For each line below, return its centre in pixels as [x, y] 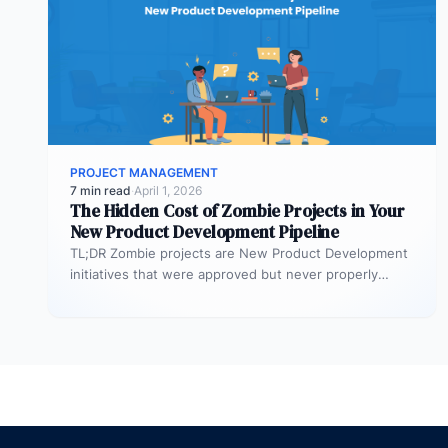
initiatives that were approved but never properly [224, 273]
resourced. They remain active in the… [190, 294]
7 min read [100, 190]
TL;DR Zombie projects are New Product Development [239, 252]
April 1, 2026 [168, 190]
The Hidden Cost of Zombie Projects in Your [237, 210]
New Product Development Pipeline [205, 231]
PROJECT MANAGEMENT [144, 172]
